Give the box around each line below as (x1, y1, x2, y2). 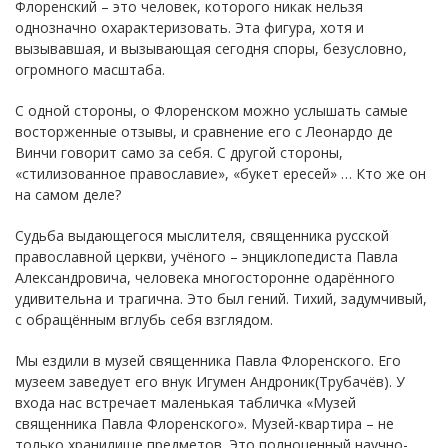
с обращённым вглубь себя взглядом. (15, 309, 273, 329)
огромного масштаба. (15, 59, 165, 79)
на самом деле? (15, 184, 121, 204)
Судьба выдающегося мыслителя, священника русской (15, 225, 389, 245)
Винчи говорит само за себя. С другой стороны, (15, 142, 343, 162)
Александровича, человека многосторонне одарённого (15, 267, 395, 287)
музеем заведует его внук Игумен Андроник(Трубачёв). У (15, 371, 405, 391)
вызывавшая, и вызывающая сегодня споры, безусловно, (15, 38, 407, 58)
